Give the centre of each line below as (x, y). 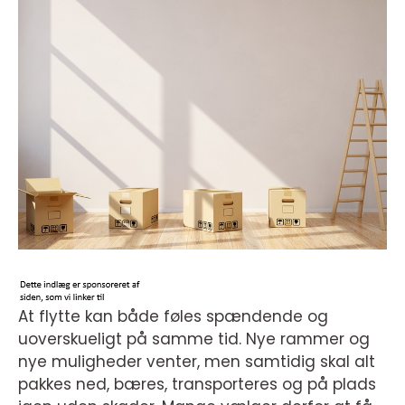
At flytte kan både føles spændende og (173, 316)
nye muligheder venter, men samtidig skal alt (197, 362)
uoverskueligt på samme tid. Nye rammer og (194, 339)
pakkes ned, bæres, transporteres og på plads (197, 384)
